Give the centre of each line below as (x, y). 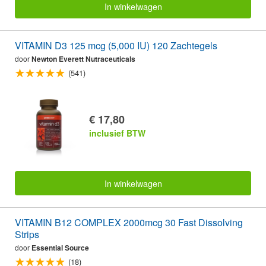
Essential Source (60, 247)
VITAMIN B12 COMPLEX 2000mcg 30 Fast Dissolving (129, 222)
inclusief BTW (117, 133)
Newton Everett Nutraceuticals (83, 59)
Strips (27, 234)
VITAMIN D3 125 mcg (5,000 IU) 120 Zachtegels (116, 46)
